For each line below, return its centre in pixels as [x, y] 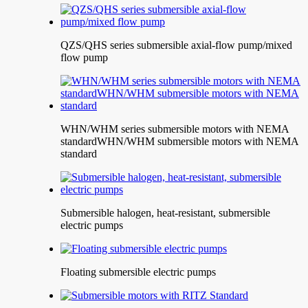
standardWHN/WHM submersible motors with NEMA [179, 141]
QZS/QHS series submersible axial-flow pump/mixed [176, 45]
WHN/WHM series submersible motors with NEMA [175, 129]
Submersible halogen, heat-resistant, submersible [165, 213]
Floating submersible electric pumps [138, 272]
